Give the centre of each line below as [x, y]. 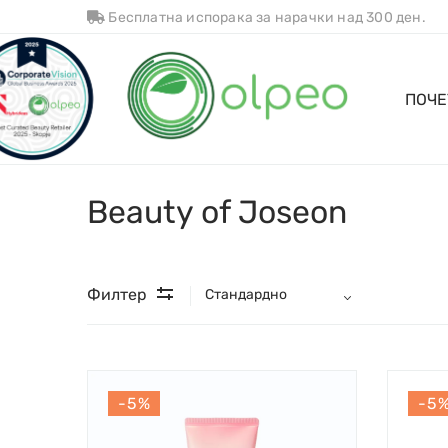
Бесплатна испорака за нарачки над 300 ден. [265, 17]
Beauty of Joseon [217, 211]
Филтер [117, 294]
